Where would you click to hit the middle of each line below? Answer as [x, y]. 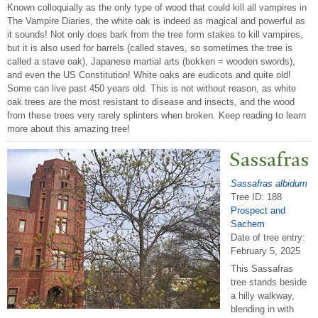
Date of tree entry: [268, 237]
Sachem [248, 224]
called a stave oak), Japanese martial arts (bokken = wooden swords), [151, 62]
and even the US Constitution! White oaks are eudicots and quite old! [149, 75]
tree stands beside [269, 283]
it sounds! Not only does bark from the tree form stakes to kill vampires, [155, 35]
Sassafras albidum [269, 183]
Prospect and [258, 210]
